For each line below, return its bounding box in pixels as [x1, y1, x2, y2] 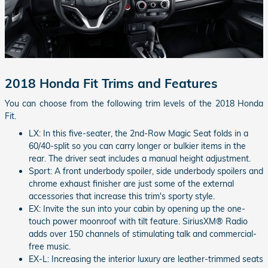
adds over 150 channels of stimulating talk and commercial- [29, 228, 257, 239]
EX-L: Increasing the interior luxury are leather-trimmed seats [29, 253, 263, 264]
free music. [29, 240, 71, 252]
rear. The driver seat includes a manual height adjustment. [29, 153, 251, 164]
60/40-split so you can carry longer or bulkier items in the [29, 140, 246, 151]
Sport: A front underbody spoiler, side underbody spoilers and [29, 165, 263, 176]
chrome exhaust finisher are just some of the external [29, 178, 234, 189]
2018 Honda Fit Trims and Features [5, 75, 218, 92]
